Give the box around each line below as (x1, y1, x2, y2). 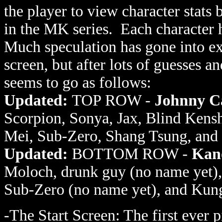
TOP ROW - (72, 92, 155, 109)
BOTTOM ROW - (72, 145, 192, 163)
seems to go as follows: (4, 74, 151, 91)
